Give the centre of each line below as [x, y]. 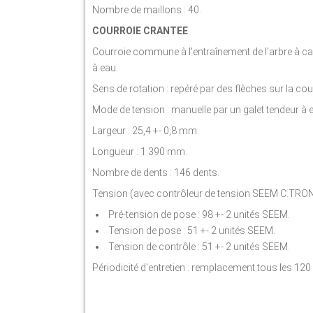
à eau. [105, 68]
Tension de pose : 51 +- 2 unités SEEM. [191, 231]
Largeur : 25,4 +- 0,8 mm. [146, 131]
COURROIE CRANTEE [140, 31]
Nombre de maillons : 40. [147, 10]
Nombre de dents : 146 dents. [156, 173]
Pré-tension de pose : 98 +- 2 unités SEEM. [198, 214]
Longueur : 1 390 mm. [140, 152]
